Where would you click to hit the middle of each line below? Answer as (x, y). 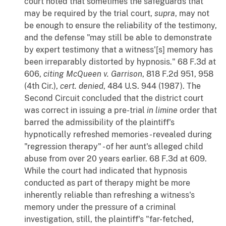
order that (197, 110)
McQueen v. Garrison (104, 74)
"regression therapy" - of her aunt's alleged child (114, 147)
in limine (162, 110)
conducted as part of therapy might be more (107, 183)
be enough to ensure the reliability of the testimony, (121, 26)
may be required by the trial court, (89, 14)
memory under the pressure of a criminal (100, 207)
